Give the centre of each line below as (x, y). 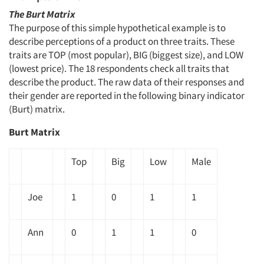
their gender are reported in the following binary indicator (127, 95)
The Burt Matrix (42, 14)
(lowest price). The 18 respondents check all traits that (119, 68)
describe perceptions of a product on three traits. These (122, 41)
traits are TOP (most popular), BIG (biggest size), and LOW (126, 55)
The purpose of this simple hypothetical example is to (117, 28)
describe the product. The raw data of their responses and (126, 82)
